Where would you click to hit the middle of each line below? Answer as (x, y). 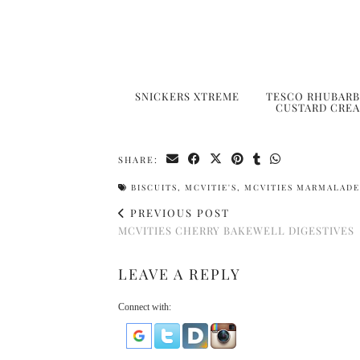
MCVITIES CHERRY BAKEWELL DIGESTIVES (236, 231)
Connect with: (145, 307)
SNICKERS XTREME (188, 96)
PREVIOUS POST (178, 213)
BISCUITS (154, 188)
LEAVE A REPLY (180, 274)
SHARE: (140, 160)
